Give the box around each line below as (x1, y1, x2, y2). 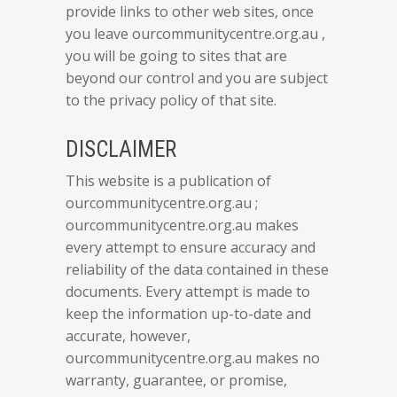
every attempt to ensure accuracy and (66, 237, 315, 257)
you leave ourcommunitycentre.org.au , (66, 24, 325, 43)
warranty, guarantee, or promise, (66, 370, 287, 390)
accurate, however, (66, 326, 191, 346)
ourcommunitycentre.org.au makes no (66, 348, 320, 368)
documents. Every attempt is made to (66, 282, 310, 301)
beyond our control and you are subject (66, 68, 328, 88)
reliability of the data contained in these (66, 260, 329, 279)
